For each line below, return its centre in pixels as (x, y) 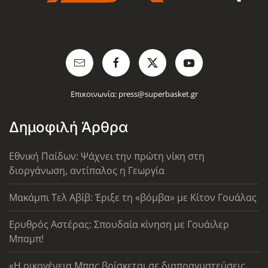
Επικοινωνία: (94, 94)
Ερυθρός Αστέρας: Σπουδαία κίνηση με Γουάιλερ (119, 224)
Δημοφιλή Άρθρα (68, 127)
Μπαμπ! (26, 239)
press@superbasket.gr (158, 94)
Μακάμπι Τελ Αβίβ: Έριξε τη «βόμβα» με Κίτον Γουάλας (133, 197)
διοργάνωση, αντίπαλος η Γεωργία (87, 170)
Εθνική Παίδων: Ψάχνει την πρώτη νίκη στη (107, 156)
